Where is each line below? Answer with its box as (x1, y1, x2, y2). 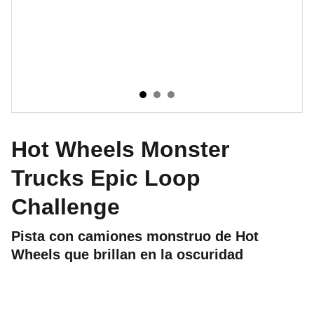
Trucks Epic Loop (11, 165, 200, 191)
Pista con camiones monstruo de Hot (11, 228, 259, 244)
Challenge (11, 194, 120, 219)
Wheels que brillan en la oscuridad (11, 247, 243, 262)
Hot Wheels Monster (11, 137, 229, 162)
